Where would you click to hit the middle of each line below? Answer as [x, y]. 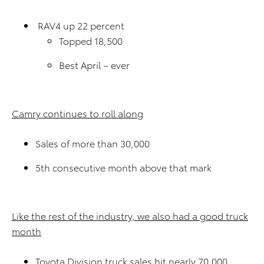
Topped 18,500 [91, 40]
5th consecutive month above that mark [123, 167]
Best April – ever [94, 65]
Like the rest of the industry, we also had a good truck [130, 215]
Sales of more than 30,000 [93, 143]
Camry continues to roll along [77, 113]
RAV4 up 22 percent [80, 25]
